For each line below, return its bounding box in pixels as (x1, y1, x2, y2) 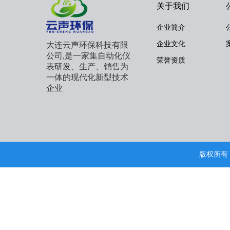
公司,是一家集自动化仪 (46, 51, 130, 60)
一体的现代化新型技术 (46, 72, 128, 82)
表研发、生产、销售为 (46, 62, 128, 71)
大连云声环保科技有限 (46, 40, 128, 49)
